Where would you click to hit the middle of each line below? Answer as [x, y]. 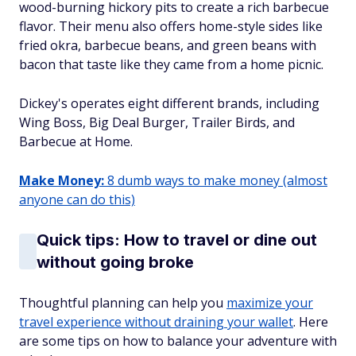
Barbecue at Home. [76, 141]
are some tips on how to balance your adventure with [178, 341]
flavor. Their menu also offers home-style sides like [171, 26]
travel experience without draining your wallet [156, 322]
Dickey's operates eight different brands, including [169, 103]
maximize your [270, 303]
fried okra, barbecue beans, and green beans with [168, 45]
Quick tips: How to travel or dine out [177, 240]
